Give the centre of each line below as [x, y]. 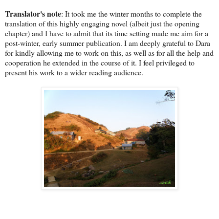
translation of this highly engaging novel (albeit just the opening [102, 23]
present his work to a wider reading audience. [74, 72]
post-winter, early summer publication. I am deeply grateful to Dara [108, 43]
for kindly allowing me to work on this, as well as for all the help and [109, 52]
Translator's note [33, 13]
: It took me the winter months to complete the [131, 13]
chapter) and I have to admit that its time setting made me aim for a [107, 33]
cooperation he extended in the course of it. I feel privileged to [100, 62]
